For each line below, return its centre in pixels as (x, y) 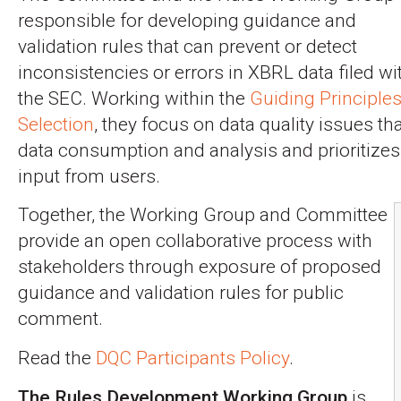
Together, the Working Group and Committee (203, 215)
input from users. (89, 176)
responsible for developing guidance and (187, 20)
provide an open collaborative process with (195, 241)
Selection (56, 124)
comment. (60, 319)
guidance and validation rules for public (181, 293)
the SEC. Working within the (134, 98)
